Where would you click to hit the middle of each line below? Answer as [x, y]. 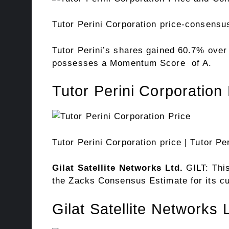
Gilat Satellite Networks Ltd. [118, 168]
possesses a [81, 63]
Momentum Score [148, 63]
